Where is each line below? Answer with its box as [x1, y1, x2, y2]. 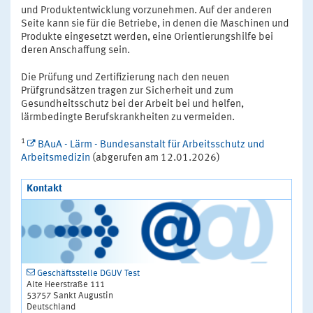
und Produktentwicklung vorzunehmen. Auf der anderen [21, 5, 272, 16]
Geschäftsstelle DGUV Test [37, 268, 140, 278]
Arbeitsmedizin [21, 152, 90, 163]
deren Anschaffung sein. [21, 45, 130, 56]
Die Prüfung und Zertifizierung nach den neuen [21, 72, 229, 83]
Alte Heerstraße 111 [27, 279, 105, 289]
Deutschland [27, 302, 75, 312]
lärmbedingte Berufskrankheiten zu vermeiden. [21, 112, 235, 123]
